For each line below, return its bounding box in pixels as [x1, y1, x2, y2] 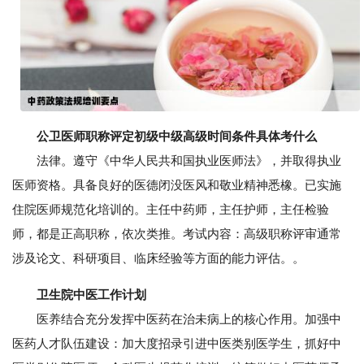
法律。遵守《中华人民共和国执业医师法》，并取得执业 [12, 154, 341, 168]
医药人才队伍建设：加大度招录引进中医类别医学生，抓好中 [12, 336, 341, 351]
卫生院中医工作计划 [37, 288, 146, 302]
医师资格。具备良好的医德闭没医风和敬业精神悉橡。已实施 [12, 178, 341, 193]
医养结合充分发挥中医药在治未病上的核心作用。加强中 [12, 312, 341, 327]
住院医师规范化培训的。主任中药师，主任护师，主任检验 [12, 202, 329, 217]
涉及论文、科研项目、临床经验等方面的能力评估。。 [12, 251, 305, 266]
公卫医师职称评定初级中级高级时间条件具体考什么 [37, 129, 317, 144]
